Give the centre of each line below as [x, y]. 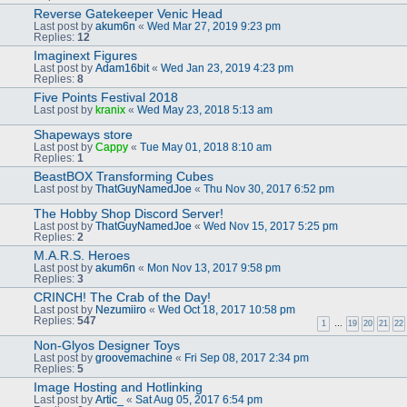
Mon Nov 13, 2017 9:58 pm [214, 268]
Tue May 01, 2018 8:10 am [206, 147]
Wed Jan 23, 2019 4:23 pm [227, 68]
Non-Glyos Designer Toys [107, 345]
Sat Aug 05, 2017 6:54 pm [199, 399]
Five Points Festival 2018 [106, 97]
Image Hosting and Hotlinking [118, 387]
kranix [110, 109]
